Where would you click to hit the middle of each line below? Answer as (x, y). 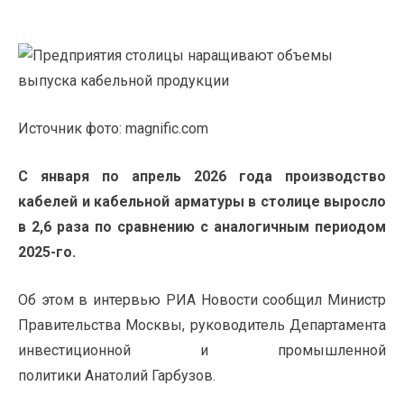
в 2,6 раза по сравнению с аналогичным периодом (202, 227)
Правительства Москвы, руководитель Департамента (202, 326)
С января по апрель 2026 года (151, 177)
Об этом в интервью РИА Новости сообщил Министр (202, 300)
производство (335, 177)
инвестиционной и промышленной (202, 351)
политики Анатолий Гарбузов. (117, 376)
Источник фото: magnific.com (113, 129)
